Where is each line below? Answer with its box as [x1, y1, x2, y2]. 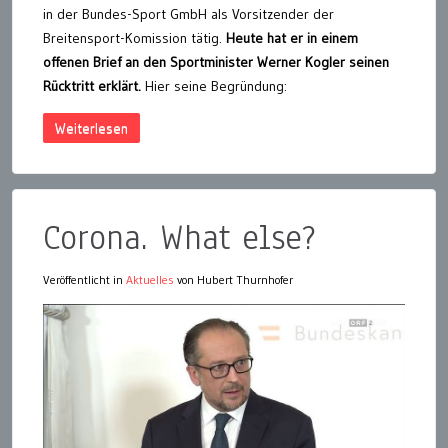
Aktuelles [126, 272, 174, 288]
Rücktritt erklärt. [43, 77, 145, 96]
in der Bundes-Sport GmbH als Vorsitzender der [43, 5, 334, 24]
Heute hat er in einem [226, 29, 358, 48]
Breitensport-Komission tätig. [43, 29, 226, 48]
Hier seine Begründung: [145, 77, 287, 96]
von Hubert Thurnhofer [174, 272, 293, 288]
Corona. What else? [43, 214, 316, 262]
